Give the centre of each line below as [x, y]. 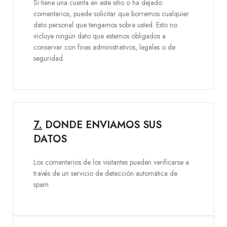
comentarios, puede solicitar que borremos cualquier [111, 14]
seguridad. [49, 58]
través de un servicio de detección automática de [105, 173]
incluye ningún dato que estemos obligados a [100, 36]
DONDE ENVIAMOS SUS [102, 125]
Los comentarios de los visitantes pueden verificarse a [111, 162]
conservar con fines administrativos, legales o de [104, 47]
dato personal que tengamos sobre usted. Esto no [105, 25]
